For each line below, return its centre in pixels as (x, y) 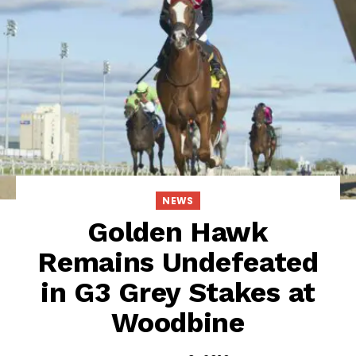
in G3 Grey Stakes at (178, 293)
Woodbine (178, 323)
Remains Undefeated (178, 263)
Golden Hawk (178, 232)
